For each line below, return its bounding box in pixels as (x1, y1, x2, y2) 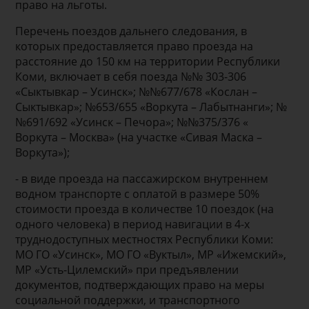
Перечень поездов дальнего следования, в (15, 23, 248, 39)
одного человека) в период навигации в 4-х (15, 216, 250, 232)
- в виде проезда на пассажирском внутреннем (15, 170, 269, 186)
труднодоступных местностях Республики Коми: (15, 231, 274, 247)
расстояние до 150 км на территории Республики (15, 53, 281, 69)
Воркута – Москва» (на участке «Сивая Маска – (15, 129, 263, 145)
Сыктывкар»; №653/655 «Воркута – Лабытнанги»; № (15, 99, 288, 114)
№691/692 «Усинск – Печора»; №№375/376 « (15, 114, 249, 130)
